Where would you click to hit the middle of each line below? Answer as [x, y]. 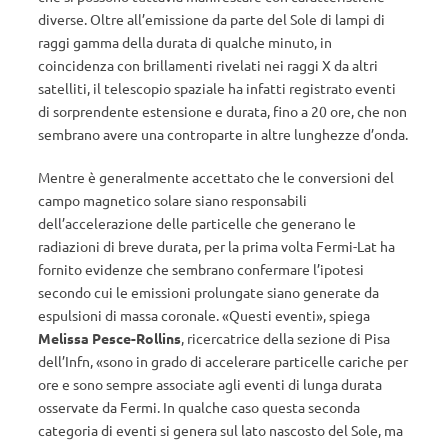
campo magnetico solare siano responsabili [172, 200]
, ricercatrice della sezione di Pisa [285, 338]
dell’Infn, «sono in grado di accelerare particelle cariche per [223, 361]
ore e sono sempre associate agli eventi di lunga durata [210, 384]
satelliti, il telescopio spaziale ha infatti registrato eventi [217, 88]
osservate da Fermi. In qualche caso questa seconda [199, 407]
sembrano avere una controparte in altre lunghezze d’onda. [223, 134]
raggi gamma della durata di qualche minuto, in [185, 42]
